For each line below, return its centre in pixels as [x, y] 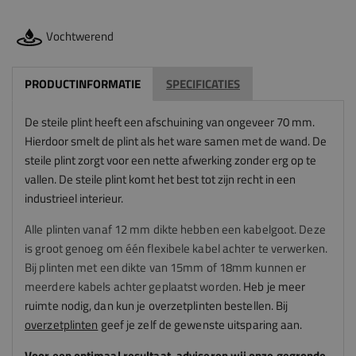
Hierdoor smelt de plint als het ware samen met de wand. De [176, 141]
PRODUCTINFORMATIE [83, 84]
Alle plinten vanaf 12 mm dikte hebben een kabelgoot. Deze [175, 230]
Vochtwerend [80, 37]
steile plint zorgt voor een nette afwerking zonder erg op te [170, 161]
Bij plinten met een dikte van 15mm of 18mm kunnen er [166, 268]
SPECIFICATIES [203, 84]
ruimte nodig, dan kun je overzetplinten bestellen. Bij [157, 306]
